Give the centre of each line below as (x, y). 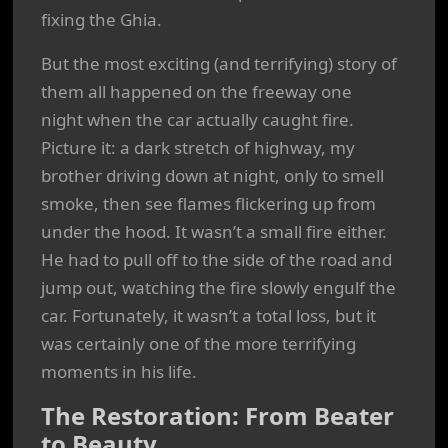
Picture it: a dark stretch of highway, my (198, 147)
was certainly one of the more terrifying (198, 343)
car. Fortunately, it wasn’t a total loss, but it (208, 315)
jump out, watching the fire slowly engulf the (218, 287)
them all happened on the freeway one (196, 91)
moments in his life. (119, 371)
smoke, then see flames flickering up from (208, 203)
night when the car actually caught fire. (197, 119)
